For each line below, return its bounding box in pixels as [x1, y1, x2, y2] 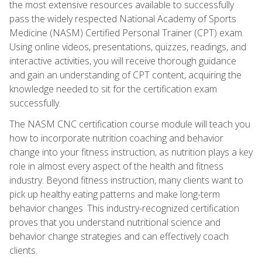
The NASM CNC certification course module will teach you [9, 117, 250, 130]
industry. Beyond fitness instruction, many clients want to [9, 173, 243, 187]
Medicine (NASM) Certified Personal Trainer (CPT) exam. [9, 26, 244, 39]
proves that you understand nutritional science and [9, 215, 220, 229]
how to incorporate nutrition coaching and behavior [9, 131, 223, 144]
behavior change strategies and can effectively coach [9, 229, 229, 243]
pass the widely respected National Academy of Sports [9, 12, 236, 25]
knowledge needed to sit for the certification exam [9, 82, 217, 95]
